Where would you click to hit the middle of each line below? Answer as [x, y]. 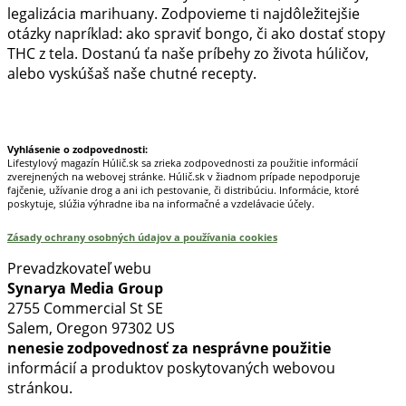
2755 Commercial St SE [85, 308]
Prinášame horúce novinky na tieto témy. [147, 107]
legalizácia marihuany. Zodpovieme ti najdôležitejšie [184, 13]
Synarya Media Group [85, 288]
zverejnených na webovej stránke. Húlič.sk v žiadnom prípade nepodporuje [184, 176]
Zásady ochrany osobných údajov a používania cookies [142, 237]
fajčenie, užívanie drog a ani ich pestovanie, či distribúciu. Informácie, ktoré [183, 189]
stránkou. [40, 387]
